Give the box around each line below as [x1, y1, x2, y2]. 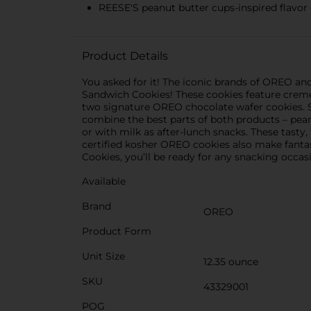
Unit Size [82, 250, 125, 262]
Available [82, 175, 126, 187]
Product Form [82, 225, 151, 237]
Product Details [82, 49, 168, 62]
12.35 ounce [203, 255, 258, 268]
